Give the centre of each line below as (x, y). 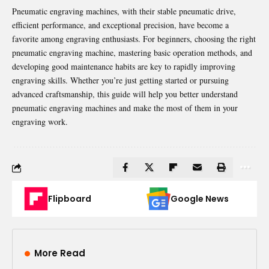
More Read (60, 253)
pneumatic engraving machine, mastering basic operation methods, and (132, 53)
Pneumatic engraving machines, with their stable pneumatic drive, (124, 11)
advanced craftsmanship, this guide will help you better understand (125, 94)
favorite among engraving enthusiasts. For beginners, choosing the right (134, 39)
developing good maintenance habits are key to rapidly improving (124, 67)
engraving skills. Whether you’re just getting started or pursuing (120, 80)
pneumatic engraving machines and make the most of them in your (125, 108)
